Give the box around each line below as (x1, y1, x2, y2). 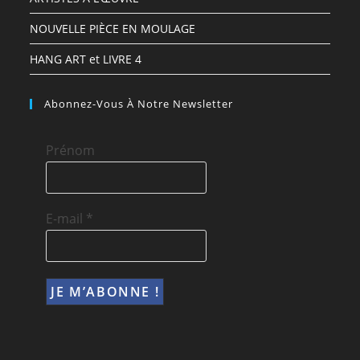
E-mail (46, 210, 87, 227)
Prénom (46, 141, 96, 159)
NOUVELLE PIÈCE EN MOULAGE (30, 21, 196, 36)
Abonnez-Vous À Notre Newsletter (44, 96, 234, 111)
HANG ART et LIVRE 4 (30, 51, 142, 67)
